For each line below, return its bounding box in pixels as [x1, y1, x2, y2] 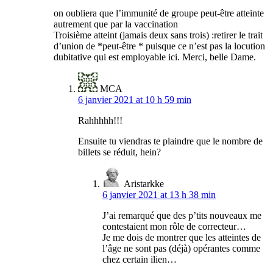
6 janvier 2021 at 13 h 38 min [102, 190, 216, 200]
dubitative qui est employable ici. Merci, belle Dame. [54, 52, 256, 63]
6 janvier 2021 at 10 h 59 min [78, 94, 191, 105]
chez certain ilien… [102, 254, 177, 265]
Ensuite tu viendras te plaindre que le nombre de [78, 136, 263, 147]
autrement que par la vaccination [54, 19, 178, 30]
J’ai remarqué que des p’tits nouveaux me [102, 210, 261, 221]
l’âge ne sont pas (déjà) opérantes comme [102, 243, 260, 254]
